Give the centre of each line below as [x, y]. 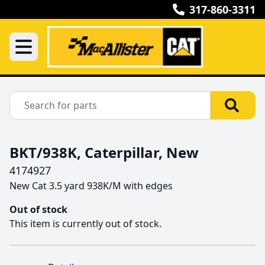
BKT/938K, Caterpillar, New [104, 152]
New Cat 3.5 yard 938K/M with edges [92, 186]
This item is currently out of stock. [85, 224]
